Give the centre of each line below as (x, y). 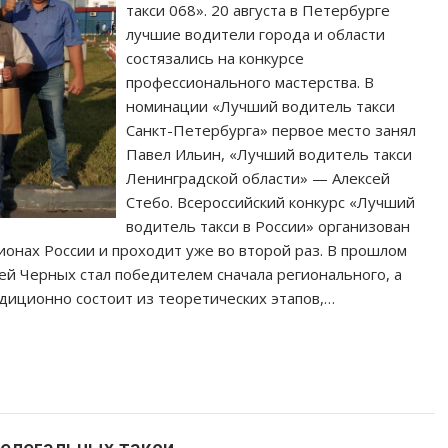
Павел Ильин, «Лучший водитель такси (269, 154)
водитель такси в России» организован (268, 226)
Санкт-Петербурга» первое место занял (271, 130)
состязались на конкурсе (215, 58)
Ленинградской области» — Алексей (258, 178)
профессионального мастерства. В (250, 82)
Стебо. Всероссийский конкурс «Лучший (271, 202)
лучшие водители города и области (256, 34)
